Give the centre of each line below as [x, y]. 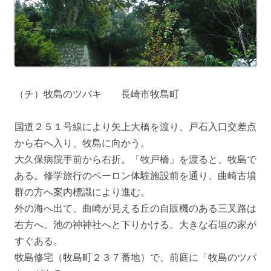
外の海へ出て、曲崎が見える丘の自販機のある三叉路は [135, 208]
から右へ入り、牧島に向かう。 [82, 143]
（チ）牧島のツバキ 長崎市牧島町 [97, 94]
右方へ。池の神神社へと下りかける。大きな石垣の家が [135, 225]
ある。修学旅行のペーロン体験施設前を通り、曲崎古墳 [135, 176]
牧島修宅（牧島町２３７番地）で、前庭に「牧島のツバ [135, 257]
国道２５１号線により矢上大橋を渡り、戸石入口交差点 [135, 127]
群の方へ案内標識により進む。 [82, 192]
